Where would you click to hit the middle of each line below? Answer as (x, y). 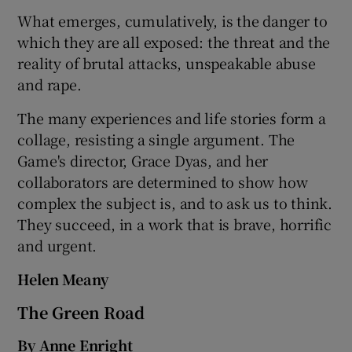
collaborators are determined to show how (163, 181)
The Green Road (81, 312)
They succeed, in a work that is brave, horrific (175, 224)
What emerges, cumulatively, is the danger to (172, 20)
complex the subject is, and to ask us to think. (175, 202)
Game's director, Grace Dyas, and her (143, 160)
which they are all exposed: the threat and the (174, 41)
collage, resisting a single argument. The (156, 139)
